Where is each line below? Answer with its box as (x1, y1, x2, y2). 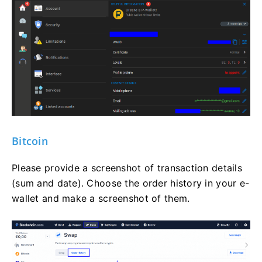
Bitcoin (12, 133, 48, 148)
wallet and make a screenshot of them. (12, 192, 190, 204)
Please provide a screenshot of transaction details (12, 161, 242, 174)
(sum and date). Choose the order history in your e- (12, 177, 250, 189)
